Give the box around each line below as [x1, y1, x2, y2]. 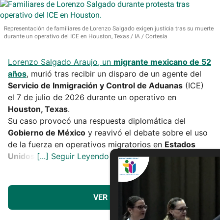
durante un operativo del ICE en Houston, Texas [4, 32, 129, 40]
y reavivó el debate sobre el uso [85, 127, 208, 137]
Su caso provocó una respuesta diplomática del [8, 115, 186, 126]
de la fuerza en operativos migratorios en [8, 139, 165, 149]
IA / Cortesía [133, 32, 167, 40]
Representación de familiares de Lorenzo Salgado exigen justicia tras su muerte [4, 25, 214, 32]
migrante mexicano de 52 [113, 56, 211, 67]
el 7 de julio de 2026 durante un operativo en [8, 92, 176, 102]
